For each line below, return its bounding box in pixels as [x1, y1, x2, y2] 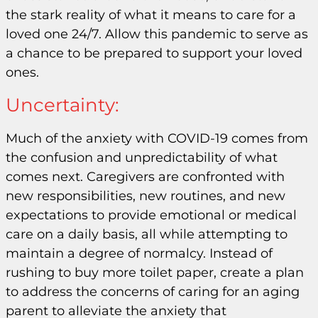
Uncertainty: [6, 94, 119, 117]
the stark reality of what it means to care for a [6, 7, 296, 23]
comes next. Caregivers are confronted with [6, 169, 285, 185]
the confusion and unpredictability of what [6, 150, 278, 166]
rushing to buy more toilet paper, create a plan [6, 265, 304, 281]
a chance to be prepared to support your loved [6, 45, 302, 61]
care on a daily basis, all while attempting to [6, 226, 287, 243]
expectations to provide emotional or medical [6, 207, 297, 224]
